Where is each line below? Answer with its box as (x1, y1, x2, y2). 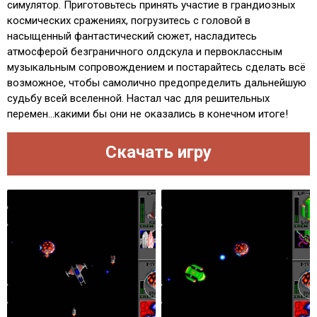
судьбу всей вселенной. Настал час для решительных (7, 92, 270, 105)
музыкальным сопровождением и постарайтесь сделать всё (7, 61, 306, 74)
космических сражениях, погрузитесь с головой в (7, 14, 250, 28)
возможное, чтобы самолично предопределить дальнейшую (7, 76, 306, 90)
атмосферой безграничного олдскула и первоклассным (7, 45, 282, 59)
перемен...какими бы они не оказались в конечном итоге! (7, 108, 288, 121)
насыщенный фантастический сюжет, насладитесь (7, 30, 257, 43)
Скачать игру (105, 142, 212, 163)
